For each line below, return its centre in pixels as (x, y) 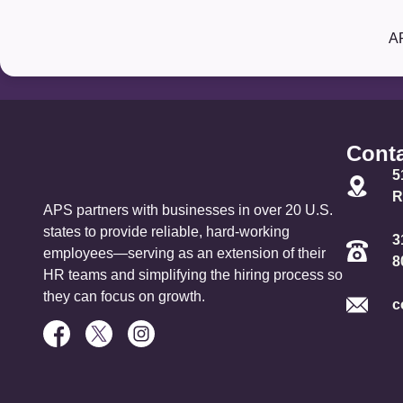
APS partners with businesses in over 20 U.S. (188, 210)
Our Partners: (105, 39)
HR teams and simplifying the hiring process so (193, 275)
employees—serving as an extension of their (184, 253)
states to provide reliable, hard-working (166, 232)
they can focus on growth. (124, 296)
